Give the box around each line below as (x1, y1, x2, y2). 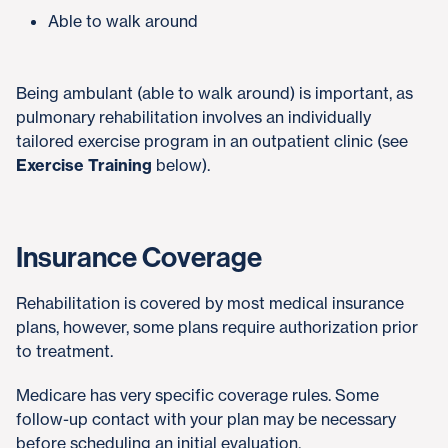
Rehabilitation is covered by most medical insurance (16, 293, 404, 313)
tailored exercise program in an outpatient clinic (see (16, 131, 408, 151)
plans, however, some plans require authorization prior (16, 317, 418, 337)
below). (152, 155, 210, 175)
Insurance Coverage (16, 241, 262, 274)
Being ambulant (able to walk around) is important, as (16, 83, 413, 103)
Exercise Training (16, 155, 152, 175)
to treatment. (16, 341, 113, 361)
